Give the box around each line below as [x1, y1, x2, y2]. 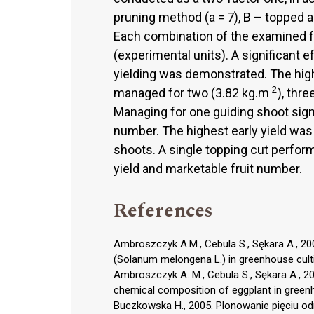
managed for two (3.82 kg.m [114, 85, 269, 100]
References [114, 195, 213, 226]
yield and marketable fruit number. [114, 161, 302, 176]
